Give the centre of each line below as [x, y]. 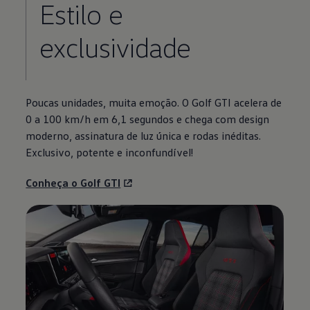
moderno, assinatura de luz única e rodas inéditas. [144, 135]
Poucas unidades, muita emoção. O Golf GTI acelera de [154, 102]
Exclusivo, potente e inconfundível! [110, 152]
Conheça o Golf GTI [73, 182]
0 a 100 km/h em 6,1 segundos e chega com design [148, 119]
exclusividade [115, 46]
